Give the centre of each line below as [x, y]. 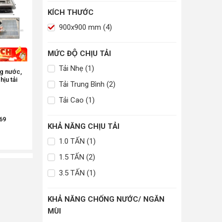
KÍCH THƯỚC [71, 13]
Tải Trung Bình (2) [86, 84]
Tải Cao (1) [76, 100]
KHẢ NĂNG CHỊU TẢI [83, 127]
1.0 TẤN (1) [76, 141]
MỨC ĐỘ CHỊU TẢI [79, 54]
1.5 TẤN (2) [76, 157]
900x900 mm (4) [84, 28]
